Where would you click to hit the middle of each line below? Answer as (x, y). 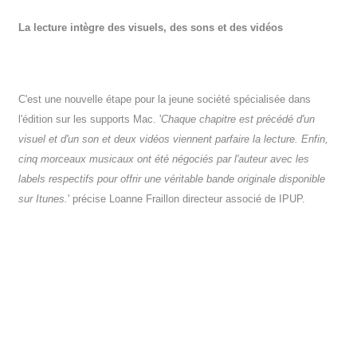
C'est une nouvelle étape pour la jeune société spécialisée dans (165, 100)
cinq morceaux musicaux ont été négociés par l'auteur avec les (164, 159)
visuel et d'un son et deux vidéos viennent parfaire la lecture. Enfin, (174, 139)
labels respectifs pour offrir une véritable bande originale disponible (172, 179)
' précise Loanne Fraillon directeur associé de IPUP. (187, 199)
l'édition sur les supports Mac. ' (90, 120)
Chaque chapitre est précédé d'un (238, 120)
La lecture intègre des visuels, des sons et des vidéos (151, 28)
